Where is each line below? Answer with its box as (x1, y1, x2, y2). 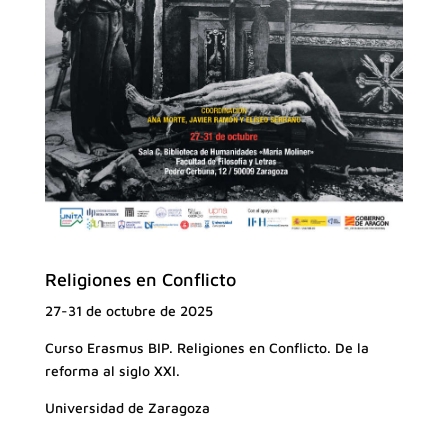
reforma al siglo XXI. (44, 361, 180, 379)
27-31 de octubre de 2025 (44, 301, 213, 319)
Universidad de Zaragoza (44, 398, 210, 416)
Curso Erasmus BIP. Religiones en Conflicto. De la (44, 338, 369, 356)
